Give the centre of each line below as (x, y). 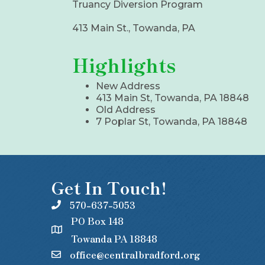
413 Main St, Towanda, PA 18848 (172, 98)
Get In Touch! (109, 188)
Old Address (126, 110)
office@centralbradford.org (135, 255)
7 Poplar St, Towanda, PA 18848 (172, 122)
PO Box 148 (97, 221)
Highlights (124, 65)
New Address (128, 86)
